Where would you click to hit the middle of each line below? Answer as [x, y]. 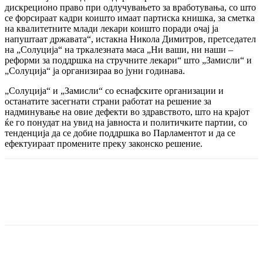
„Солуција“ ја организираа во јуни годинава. [95, 71]
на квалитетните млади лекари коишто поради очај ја [112, 29]
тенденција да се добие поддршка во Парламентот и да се [120, 133]
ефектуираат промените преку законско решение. [104, 144]
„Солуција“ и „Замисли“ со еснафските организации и [114, 91]
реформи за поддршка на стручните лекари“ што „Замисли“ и [128, 60]
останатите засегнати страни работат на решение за [108, 102]
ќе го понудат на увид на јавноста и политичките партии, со [126, 123]
